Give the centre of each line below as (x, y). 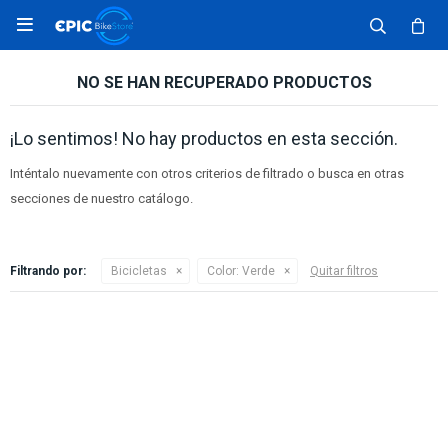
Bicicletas (139, 271)
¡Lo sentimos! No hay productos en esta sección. (204, 138)
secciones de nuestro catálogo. (101, 198)
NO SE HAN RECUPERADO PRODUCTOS (224, 82)
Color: (223, 271)
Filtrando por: (48, 271)
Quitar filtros (344, 271)
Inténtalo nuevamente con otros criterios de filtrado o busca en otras (207, 173)
